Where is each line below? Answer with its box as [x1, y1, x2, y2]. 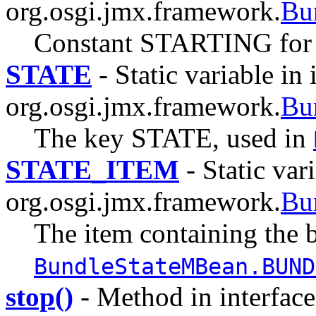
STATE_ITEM [6, 154, 179, 185]
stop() [6, 281, 73, 312]
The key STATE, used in [34, 122, 313, 153]
